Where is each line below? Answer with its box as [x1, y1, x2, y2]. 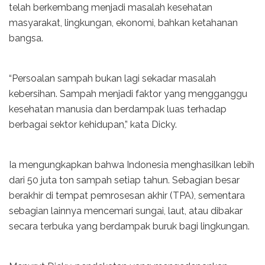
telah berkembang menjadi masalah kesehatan [9, 1, 212, 13]
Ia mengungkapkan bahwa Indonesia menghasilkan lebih [9, 159, 254, 170]
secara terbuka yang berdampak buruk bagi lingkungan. [9, 220, 250, 232]
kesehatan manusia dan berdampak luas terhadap [9, 103, 227, 115]
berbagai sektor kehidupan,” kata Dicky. [9, 118, 177, 130]
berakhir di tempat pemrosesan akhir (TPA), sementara [9, 189, 245, 201]
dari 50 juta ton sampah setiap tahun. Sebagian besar [9, 174, 240, 186]
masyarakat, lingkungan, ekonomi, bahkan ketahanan [9, 17, 238, 28]
